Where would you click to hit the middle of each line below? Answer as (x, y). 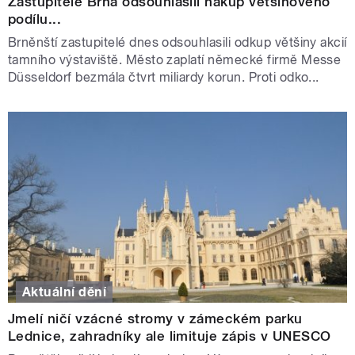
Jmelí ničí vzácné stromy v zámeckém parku (155, 318)
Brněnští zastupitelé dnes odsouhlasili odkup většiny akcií (177, 43)
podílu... (35, 19)
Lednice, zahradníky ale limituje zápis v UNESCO (170, 336)
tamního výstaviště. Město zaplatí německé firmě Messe (175, 60)
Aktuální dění (65, 292)
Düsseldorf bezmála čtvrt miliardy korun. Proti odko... (164, 78)
